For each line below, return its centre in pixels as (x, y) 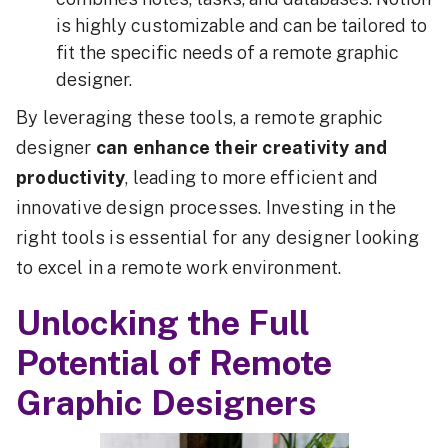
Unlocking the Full (163, 323)
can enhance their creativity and (241, 147)
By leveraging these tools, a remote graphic (200, 117)
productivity (71, 177)
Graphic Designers (166, 403)
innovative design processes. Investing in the (206, 207)
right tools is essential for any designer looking (217, 237)
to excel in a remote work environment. (179, 267)
